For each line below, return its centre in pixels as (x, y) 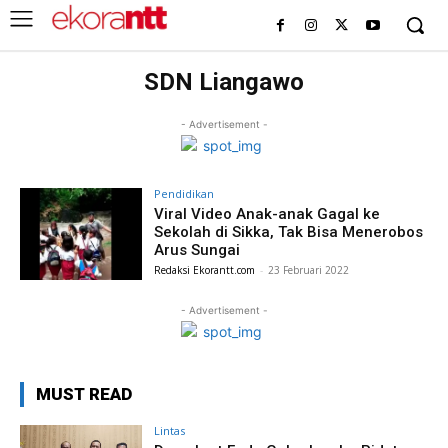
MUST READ (84, 393)
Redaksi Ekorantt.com (205, 270)
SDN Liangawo (224, 82)
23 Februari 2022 (309, 270)
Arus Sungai (197, 250)
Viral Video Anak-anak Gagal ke (267, 214)
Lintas (170, 430)
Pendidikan (184, 193)
